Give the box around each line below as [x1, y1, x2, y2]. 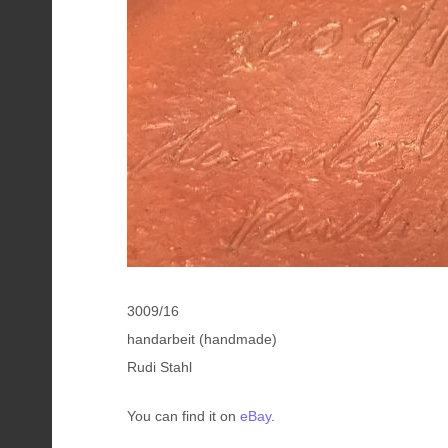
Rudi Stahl [127, 358, 192, 375]
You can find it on [127, 407, 240, 424]
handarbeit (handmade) [127, 330, 277, 347]
